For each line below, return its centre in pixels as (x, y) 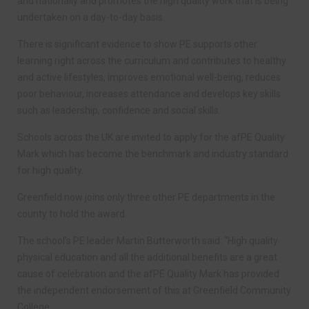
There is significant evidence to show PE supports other (137, 44)
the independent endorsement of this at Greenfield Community (154, 290)
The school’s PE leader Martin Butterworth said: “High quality (148, 240)
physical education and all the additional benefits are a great (147, 257)
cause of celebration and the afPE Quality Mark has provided (148, 273)
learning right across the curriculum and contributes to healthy (152, 60)
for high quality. (50, 170)
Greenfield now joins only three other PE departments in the (146, 197)
